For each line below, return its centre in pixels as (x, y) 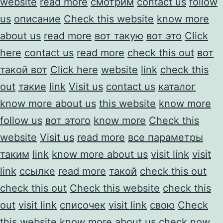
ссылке (37, 171)
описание (37, 19)
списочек (83, 205)
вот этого (68, 120)
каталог (177, 86)
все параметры (166, 137)
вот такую (119, 36)
